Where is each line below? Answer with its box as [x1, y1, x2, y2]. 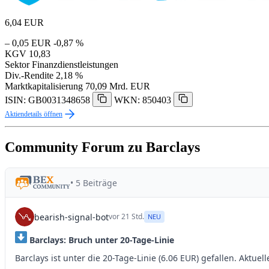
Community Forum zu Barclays [5, 139, 200, 156]
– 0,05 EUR [5, 38, 51, 49]
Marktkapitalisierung [5, 81, 83, 92]
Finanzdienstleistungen [32, 59, 118, 70]
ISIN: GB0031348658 [5, 95, 90, 106]
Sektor [5, 59, 29, 70]
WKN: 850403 [114, 95, 171, 106]
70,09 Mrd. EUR [85, 81, 150, 92]
